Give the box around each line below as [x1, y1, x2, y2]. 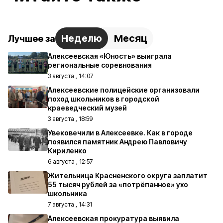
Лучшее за [8, 33, 55, 44]
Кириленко [48, 146, 87, 155]
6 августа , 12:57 [48, 158, 93, 165]
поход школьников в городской [48, 95, 159, 103]
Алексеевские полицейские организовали [48, 86, 200, 94]
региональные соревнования [48, 61, 152, 69]
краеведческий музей [48, 104, 127, 112]
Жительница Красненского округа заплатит [48, 171, 208, 180]
